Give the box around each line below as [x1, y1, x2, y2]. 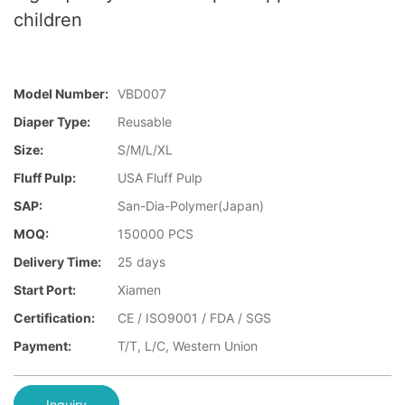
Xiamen [118, 282, 161, 298]
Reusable [118, 114, 172, 130]
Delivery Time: [14, 254, 101, 270]
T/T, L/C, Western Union [118, 338, 258, 354]
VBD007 [118, 86, 166, 102]
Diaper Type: [14, 114, 90, 130]
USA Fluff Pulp [118, 170, 202, 186]
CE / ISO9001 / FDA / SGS [118, 310, 271, 326]
